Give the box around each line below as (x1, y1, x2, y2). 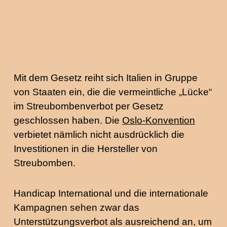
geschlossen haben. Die (14, 115, 122, 126)
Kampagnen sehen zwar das (14, 202, 139, 213)
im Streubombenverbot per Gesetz (14, 101, 164, 111)
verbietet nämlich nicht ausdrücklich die (14, 129, 184, 140)
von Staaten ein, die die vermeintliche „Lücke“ (14, 87, 212, 97)
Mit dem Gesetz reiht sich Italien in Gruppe (14, 72, 198, 83)
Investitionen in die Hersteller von (14, 143, 158, 154)
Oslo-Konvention (122, 115, 195, 126)
